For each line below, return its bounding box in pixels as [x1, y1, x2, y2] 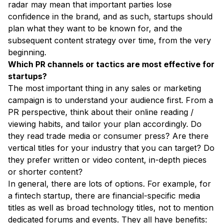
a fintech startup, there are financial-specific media [8, 191, 200, 201]
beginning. [8, 47, 49, 58]
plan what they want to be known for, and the [8, 23, 182, 34]
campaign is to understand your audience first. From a [8, 95, 213, 106]
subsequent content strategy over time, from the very [8, 35, 211, 46]
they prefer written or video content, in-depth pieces [8, 155, 207, 165]
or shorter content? [8, 167, 85, 177]
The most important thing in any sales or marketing [8, 83, 201, 94]
